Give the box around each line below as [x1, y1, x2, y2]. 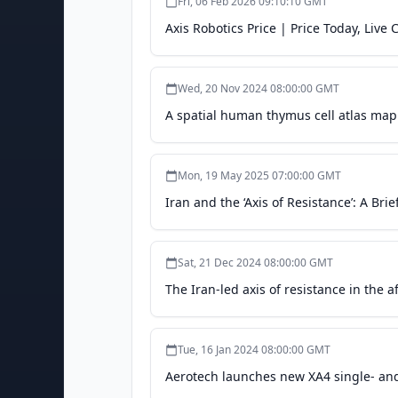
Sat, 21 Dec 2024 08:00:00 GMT [178, 255, 333, 270]
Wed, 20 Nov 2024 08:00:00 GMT [178, 81, 339, 96]
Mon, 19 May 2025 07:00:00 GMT [178, 168, 341, 183]
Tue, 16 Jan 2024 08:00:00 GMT [178, 342, 330, 357]
